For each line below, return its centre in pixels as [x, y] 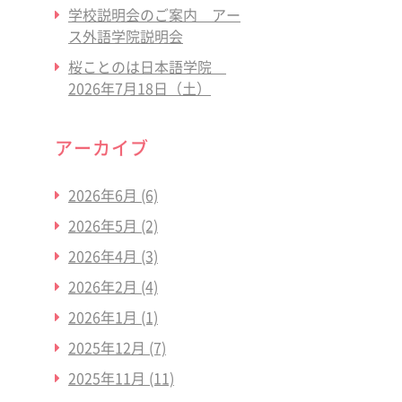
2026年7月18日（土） [140, 88]
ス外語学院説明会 [126, 36]
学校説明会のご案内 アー [154, 14]
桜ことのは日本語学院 [147, 66]
